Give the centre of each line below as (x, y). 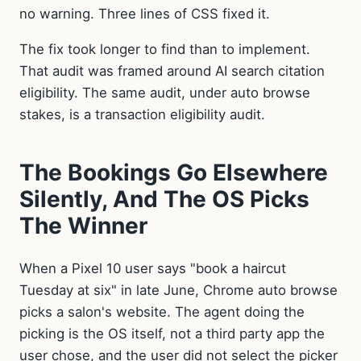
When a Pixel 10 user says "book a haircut (153, 268)
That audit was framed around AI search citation (172, 71)
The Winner (83, 225)
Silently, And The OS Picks (164, 199)
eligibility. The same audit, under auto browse (165, 92)
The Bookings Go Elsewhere (174, 172)
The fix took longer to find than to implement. (165, 49)
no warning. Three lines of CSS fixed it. (145, 13)
